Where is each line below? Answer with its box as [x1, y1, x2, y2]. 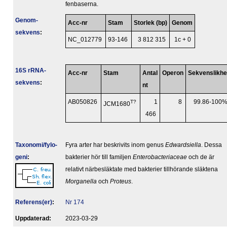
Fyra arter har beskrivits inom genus [65, 142, 165, 148]
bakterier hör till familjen [65, 154, 133, 161]
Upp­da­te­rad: [15, 215, 51, 222]
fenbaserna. [65, 1, 98, 8]
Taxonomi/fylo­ [15, 142, 57, 148]
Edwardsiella [165, 142, 201, 148]
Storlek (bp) [134, 20, 167, 26]
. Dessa [201, 142, 222, 148]
